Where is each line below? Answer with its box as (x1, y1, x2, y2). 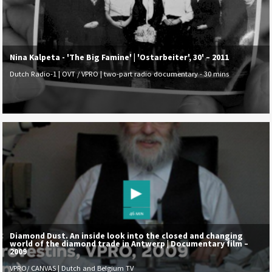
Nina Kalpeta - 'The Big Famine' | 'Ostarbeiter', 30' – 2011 (10, 51, 229, 63)
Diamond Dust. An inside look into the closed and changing (10, 229, 243, 241)
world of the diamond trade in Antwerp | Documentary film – (10, 237, 249, 249)
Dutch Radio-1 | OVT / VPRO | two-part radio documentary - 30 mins (10, 69, 229, 79)
